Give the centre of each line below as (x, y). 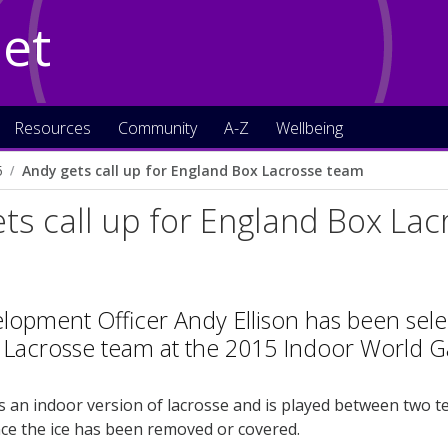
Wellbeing (309, 128)
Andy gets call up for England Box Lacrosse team (193, 170)
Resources (52, 128)
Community (157, 128)
